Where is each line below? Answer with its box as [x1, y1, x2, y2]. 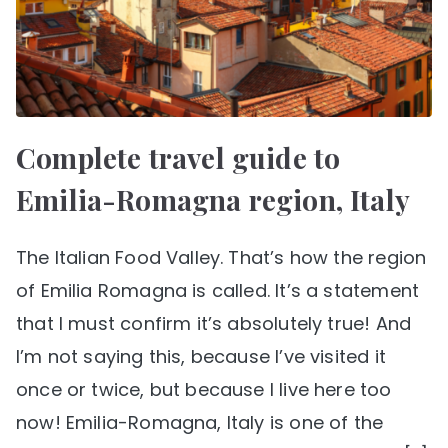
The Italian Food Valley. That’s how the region [16, 244, 427, 270]
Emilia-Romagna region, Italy [16, 180, 411, 218]
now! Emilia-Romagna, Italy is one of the [16, 409, 384, 435]
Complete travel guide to [16, 138, 341, 176]
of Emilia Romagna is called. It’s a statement [16, 277, 420, 303]
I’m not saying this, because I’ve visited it [16, 343, 386, 369]
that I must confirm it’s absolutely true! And [16, 310, 412, 336]
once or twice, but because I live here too [16, 376, 392, 402]
